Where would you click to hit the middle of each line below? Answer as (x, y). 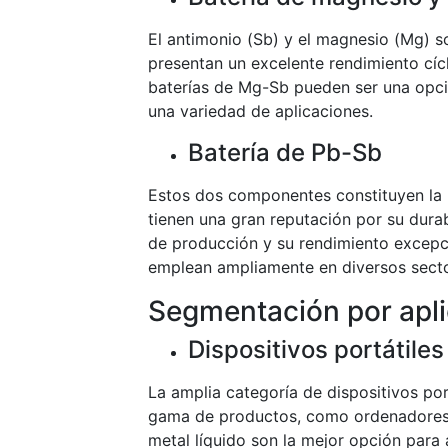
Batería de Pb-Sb (285, 152)
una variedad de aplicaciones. (260, 111)
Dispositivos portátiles (316, 349)
